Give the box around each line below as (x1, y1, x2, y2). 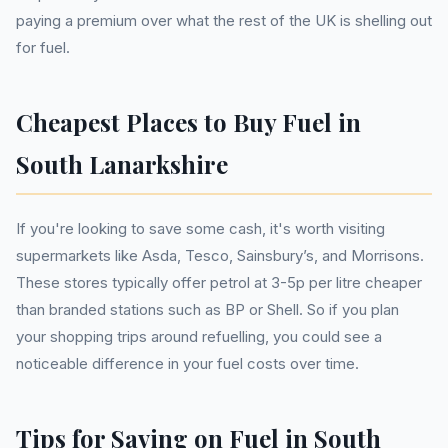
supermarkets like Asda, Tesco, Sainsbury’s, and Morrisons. (16, 246, 424, 265)
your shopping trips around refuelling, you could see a (16, 327, 382, 346)
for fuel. (16, 38, 70, 57)
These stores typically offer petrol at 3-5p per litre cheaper (16, 273, 422, 292)
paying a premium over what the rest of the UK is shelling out (16, 11, 432, 30)
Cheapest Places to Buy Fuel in (16, 106, 361, 138)
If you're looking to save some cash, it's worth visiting (16, 219, 385, 238)
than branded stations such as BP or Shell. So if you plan (16, 300, 399, 319)
